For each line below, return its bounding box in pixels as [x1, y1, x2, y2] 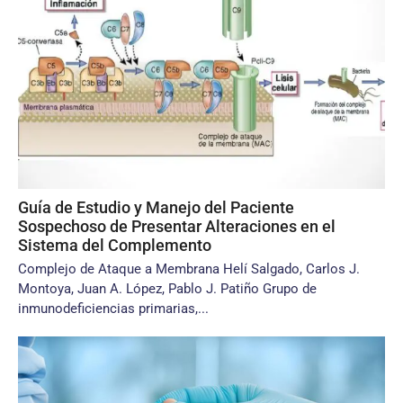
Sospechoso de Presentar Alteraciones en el [18, 217, 336, 236]
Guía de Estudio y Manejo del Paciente [18, 198, 294, 217]
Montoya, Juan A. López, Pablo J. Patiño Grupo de [18, 281, 317, 297]
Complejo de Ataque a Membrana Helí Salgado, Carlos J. [18, 261, 360, 277]
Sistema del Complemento [18, 236, 211, 255]
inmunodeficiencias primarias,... [18, 300, 209, 317]
